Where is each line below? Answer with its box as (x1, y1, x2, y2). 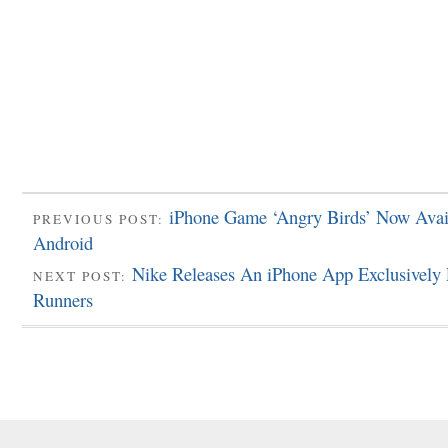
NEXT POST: (33, 267, 132, 286)
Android (33, 229, 93, 255)
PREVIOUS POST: (33, 209, 169, 228)
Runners (33, 287, 93, 313)
